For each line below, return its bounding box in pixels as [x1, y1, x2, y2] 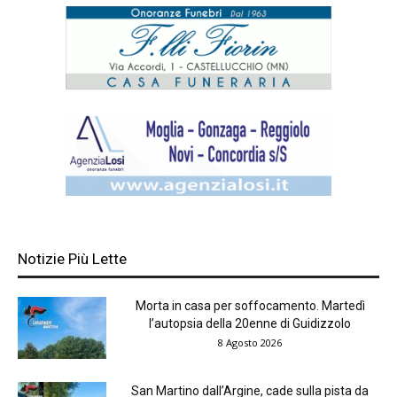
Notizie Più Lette [18, 249, 127, 268]
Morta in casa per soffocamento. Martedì [135, 298, 365, 313]
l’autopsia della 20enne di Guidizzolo [149, 315, 351, 331]
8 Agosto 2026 [218, 335, 282, 349]
